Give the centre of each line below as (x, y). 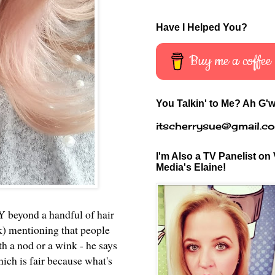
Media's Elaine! (191, 167)
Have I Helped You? (202, 27)
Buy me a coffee (230, 61)
